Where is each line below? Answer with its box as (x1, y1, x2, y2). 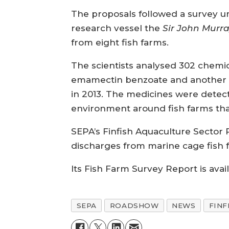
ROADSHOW (109, 201, 159, 210)
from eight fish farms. (71, 37, 169, 48)
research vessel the (71, 23, 163, 34)
